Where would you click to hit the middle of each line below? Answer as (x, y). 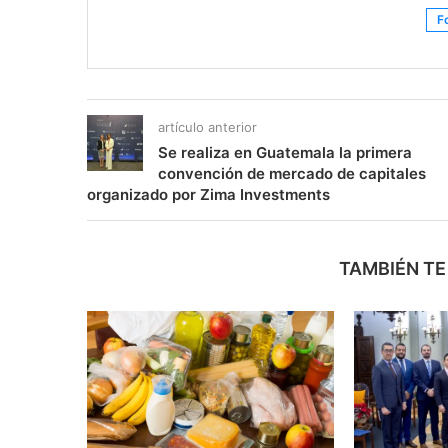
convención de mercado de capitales (292, 173)
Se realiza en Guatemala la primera (285, 152)
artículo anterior (207, 126)
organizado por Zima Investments (208, 194)
